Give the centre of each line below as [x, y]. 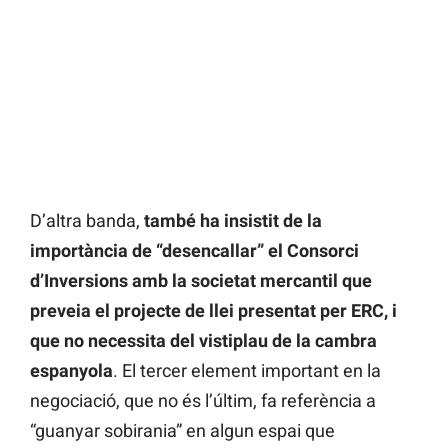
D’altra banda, [87, 221]
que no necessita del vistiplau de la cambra [203, 341]
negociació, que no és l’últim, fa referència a [203, 401]
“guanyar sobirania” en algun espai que [182, 431]
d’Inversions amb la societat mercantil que [201, 281]
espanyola [71, 371]
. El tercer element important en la [247, 371]
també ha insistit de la [233, 221]
